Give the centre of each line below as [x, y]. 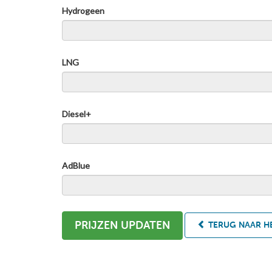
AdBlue [76, 165]
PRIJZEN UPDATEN [122, 225]
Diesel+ [76, 114]
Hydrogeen [83, 10]
